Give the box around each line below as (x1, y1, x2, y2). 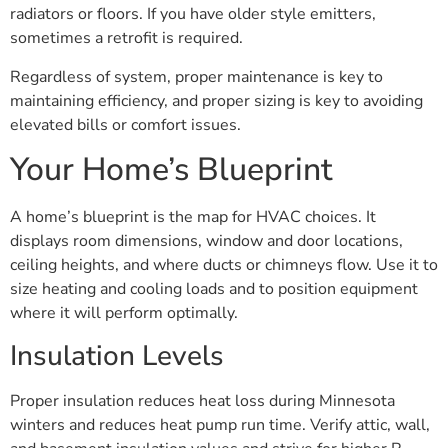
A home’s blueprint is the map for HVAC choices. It (10, 206, 376, 229)
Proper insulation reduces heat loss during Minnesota (10, 389, 395, 412)
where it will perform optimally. (10, 302, 238, 325)
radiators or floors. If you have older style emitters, (10, 3, 376, 26)
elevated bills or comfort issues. (10, 113, 241, 136)
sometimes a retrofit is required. (10, 27, 243, 50)
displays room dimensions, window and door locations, (10, 230, 403, 253)
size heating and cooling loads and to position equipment (10, 278, 418, 301)
